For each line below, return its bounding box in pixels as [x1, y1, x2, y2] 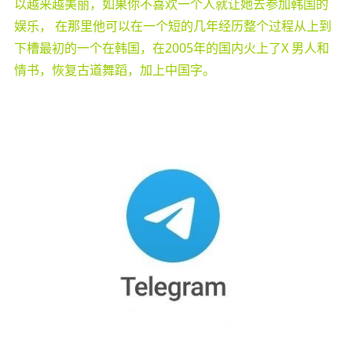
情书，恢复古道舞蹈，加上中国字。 [13, 60, 215, 79]
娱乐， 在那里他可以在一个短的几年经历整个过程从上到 [13, 16, 332, 35]
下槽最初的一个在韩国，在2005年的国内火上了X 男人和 [13, 38, 329, 57]
